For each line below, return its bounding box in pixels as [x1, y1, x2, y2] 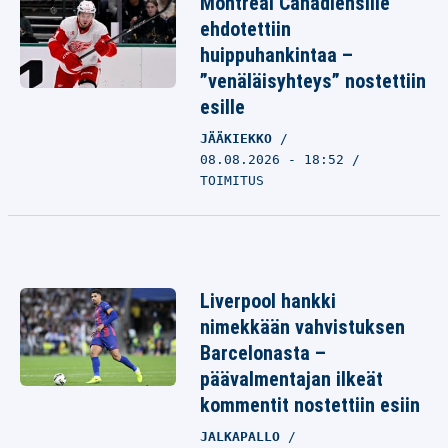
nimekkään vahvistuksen [200, 315, 405, 339]
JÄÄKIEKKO [200, 131, 280, 146]
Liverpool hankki [200, 289, 336, 313]
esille [200, 95, 245, 119]
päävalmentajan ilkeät [200, 367, 383, 391]
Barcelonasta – [200, 341, 326, 365]
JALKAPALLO [200, 429, 288, 444]
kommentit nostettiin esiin [200, 393, 420, 417]
